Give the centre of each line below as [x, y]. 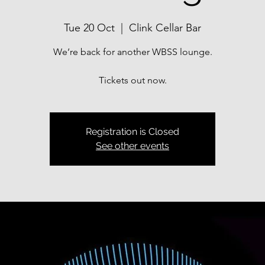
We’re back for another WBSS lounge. [132, 52]
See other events [132, 146]
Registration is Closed [132, 132]
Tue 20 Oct [89, 28]
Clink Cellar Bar [165, 28]
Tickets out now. [132, 80]
